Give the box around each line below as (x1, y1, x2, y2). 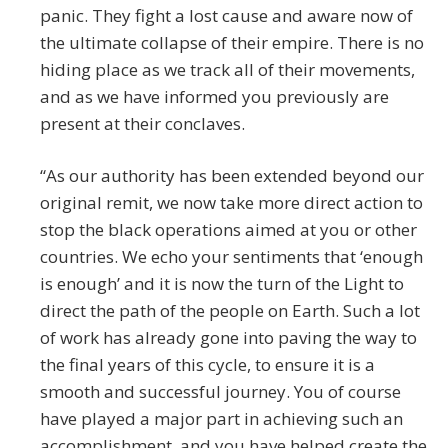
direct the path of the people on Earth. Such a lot (40, 299, 420, 323)
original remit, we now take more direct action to (40, 191, 423, 215)
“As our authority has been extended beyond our (40, 164, 424, 188)
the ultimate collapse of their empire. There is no (40, 31, 424, 55)
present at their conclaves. (40, 112, 245, 136)
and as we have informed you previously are (40, 85, 389, 109)
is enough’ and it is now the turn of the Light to (40, 272, 404, 296)
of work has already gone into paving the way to (40, 326, 417, 350)
